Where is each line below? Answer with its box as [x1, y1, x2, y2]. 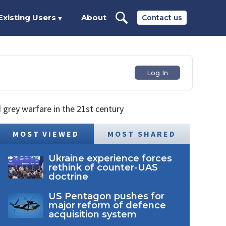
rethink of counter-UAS [48, 161, 158, 173]
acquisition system [48, 208, 137, 220]
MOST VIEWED [12, 128, 80, 139]
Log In [147, 69, 168, 77]
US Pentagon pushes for [48, 190, 164, 202]
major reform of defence [48, 199, 166, 211]
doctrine [48, 171, 88, 182]
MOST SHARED [107, 128, 176, 139]
